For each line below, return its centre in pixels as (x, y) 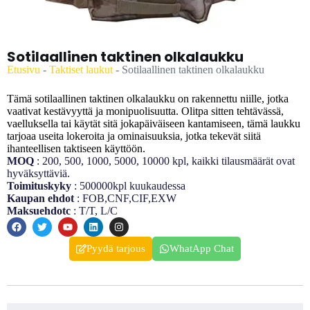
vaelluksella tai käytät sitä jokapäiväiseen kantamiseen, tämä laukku (154, 124)
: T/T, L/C (95, 211)
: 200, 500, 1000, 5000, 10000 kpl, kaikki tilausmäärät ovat (164, 161)
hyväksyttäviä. (38, 174)
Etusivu (24, 70)
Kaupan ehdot (40, 199)
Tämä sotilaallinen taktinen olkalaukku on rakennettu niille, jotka (148, 99)
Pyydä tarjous (116, 249)
